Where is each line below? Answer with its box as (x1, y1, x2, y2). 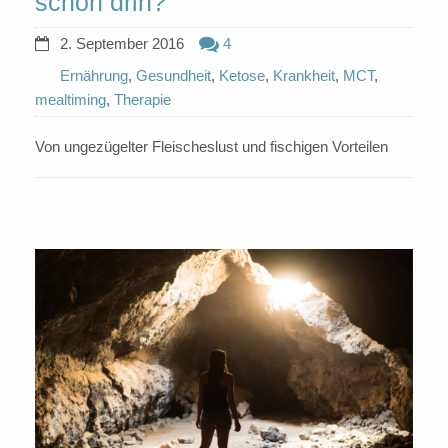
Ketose (219, 66, 265, 84)
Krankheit (273, 66, 335, 84)
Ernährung (60, 66, 128, 84)
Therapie (114, 90, 171, 108)
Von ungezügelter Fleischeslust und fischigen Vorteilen (35, 137, 388, 155)
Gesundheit (136, 66, 211, 84)
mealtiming (35, 90, 106, 108)
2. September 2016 (60, 34, 184, 52)
